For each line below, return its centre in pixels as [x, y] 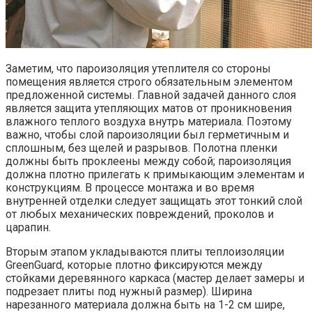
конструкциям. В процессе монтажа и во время [130, 187]
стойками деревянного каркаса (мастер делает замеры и [155, 278]
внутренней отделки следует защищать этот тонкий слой [154, 201]
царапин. [28, 227]
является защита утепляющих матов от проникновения [149, 108]
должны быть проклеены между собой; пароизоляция [148, 161]
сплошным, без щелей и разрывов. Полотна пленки [141, 148]
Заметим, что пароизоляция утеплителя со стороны [138, 68]
